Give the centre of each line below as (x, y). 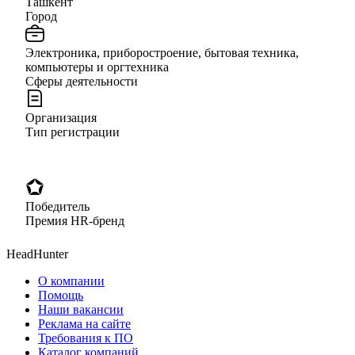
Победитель (57, 206)
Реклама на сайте (84, 323)
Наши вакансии (81, 309)
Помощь (61, 295)
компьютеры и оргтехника (97, 67)
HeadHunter (37, 254)
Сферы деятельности (82, 81)
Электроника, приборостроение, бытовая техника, (162, 52)
